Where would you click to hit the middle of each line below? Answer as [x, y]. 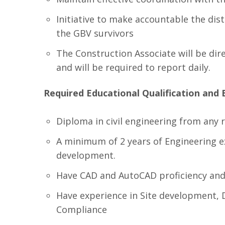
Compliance [82, 209]
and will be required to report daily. [133, 67]
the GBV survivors [95, 33]
